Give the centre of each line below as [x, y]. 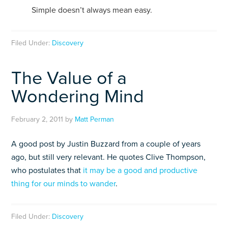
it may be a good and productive [140, 170]
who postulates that [47, 170]
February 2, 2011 [37, 119]
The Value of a [69, 78]
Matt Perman [95, 119]
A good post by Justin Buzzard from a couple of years [106, 144]
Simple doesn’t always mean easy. [92, 10]
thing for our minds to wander [64, 184]
